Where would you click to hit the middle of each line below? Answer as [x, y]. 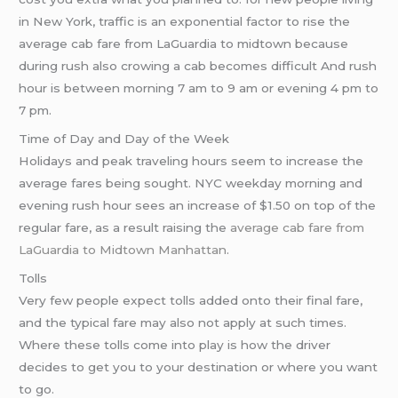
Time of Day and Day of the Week [124, 138]
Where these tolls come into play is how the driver [175, 344]
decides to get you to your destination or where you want [199, 366]
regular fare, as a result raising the [125, 227]
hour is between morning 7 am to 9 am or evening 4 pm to [199, 88]
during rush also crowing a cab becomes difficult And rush [198, 66]
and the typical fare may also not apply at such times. [183, 322]
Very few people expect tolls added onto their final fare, [191, 300]
